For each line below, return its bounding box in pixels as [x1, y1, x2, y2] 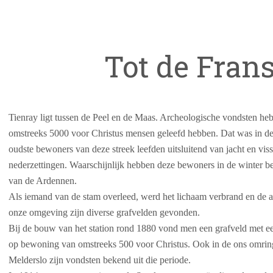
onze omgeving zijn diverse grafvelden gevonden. [9, 207, 200, 218]
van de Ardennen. [9, 175, 77, 186]
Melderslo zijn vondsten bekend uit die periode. [9, 255, 191, 265]
